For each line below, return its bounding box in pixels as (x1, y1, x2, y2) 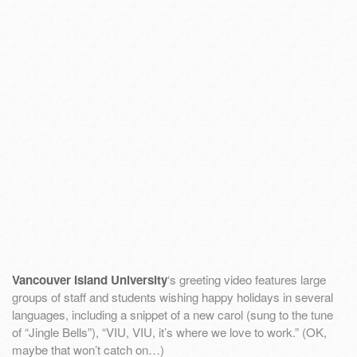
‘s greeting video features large (167, 270, 326, 288)
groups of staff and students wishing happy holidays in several (12, 288, 333, 305)
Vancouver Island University (12, 270, 167, 288)
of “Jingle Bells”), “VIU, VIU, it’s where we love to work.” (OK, (12, 323, 327, 340)
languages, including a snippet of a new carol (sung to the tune (12, 305, 333, 323)
